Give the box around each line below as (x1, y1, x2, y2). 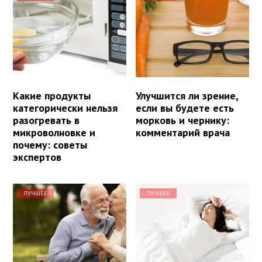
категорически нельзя (13, 101, 118, 115)
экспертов (13, 150, 61, 164)
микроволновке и (13, 125, 95, 139)
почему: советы (13, 137, 87, 151)
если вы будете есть (136, 101, 235, 115)
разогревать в (13, 113, 80, 127)
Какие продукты (13, 88, 91, 102)
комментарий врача (136, 125, 230, 139)
